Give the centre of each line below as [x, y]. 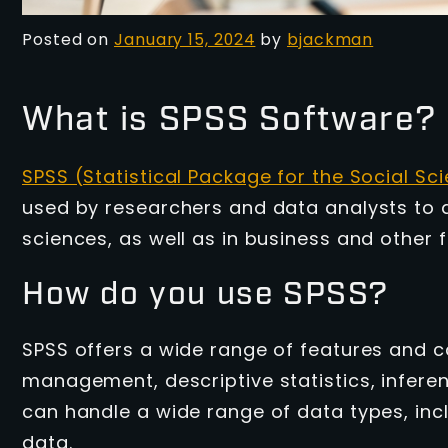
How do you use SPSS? [205, 295]
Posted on [68, 40]
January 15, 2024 [185, 40]
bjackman [330, 40]
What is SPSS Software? [229, 121]
